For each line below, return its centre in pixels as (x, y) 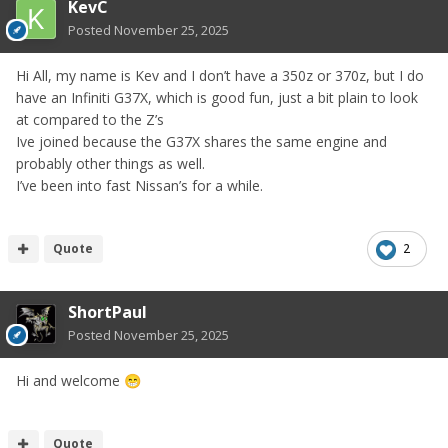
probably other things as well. (112, 164)
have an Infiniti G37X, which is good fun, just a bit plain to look (217, 98)
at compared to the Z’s (90, 120)
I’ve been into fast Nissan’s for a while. (141, 186)
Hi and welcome (70, 381)
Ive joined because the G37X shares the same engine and (201, 142)
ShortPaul (107, 312)
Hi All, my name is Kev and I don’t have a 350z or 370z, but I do (220, 76)
